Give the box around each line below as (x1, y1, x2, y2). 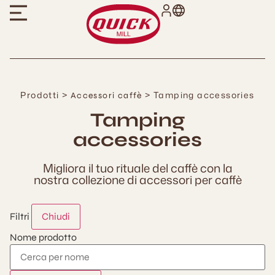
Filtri (10, 211, 29, 222)
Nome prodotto (10, 231, 77, 243)
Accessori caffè (70, 90, 142, 101)
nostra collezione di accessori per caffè (33, 171, 242, 188)
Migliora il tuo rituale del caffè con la (42, 160, 233, 176)
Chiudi (42, 211, 70, 222)
